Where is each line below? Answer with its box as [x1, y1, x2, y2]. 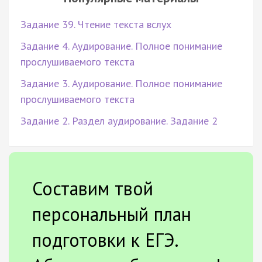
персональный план [32, 201, 191, 226]
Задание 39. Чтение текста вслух [20, 17, 171, 31]
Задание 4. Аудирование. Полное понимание [20, 39, 222, 53]
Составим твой [32, 175, 153, 201]
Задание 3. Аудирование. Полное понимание [20, 76, 222, 90]
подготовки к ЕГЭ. [32, 227, 178, 252]
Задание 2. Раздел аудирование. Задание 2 [20, 113, 218, 127]
